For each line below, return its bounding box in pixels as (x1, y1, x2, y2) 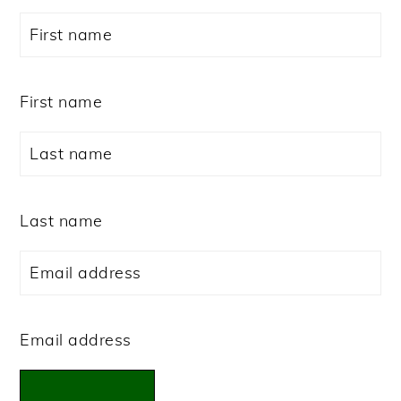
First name (20, 90, 103, 112)
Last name (20, 209, 103, 231)
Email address (20, 328, 132, 350)
